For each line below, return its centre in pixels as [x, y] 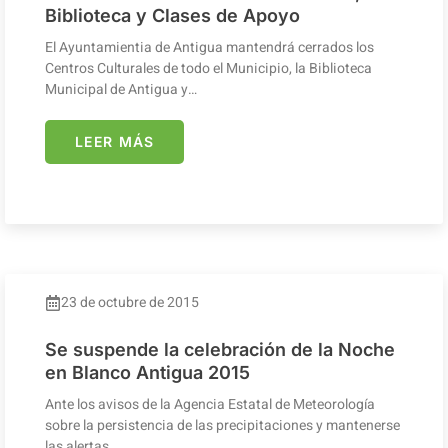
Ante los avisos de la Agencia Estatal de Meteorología [210, 404]
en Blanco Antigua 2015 [147, 372]
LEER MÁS [115, 141]
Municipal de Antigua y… [121, 89]
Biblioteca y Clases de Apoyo [172, 15]
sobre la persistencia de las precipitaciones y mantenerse [222, 425]
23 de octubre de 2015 [130, 302]
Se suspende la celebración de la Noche [220, 349]
